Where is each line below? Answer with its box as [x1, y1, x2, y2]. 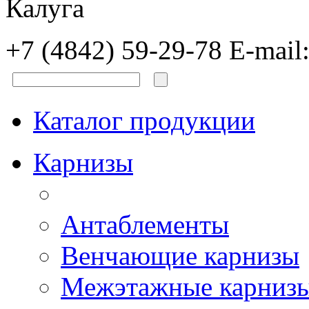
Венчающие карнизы [61, 240, 299, 270]
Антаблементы [61, 209, 229, 239]
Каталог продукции [33, 105, 255, 135]
